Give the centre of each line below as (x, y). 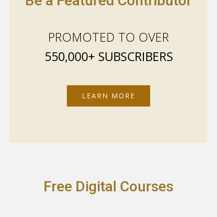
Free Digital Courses (108, 186)
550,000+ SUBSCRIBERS (108, 56)
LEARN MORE (108, 95)
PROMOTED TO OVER (108, 37)
